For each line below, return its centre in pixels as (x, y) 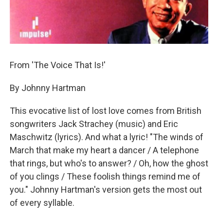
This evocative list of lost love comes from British (106, 111)
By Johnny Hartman (48, 88)
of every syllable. (42, 203)
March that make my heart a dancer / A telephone (104, 150)
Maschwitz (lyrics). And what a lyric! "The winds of (107, 137)
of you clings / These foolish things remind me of (105, 176)
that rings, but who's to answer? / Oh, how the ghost (109, 163)
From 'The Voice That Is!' (58, 65)
